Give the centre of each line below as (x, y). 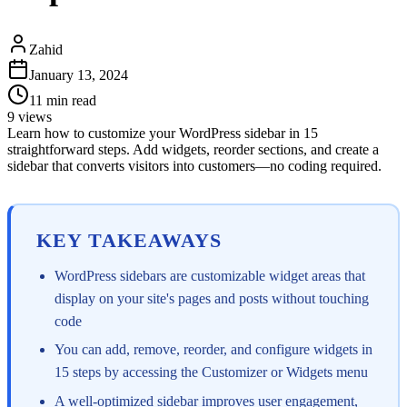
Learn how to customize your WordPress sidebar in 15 (163, 134)
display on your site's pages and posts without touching (212, 298)
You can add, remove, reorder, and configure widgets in (213, 350)
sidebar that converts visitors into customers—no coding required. (194, 166)
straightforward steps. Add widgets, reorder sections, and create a (193, 150)
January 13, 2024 (79, 75)
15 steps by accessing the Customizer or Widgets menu (211, 372)
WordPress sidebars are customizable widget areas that (210, 275)
